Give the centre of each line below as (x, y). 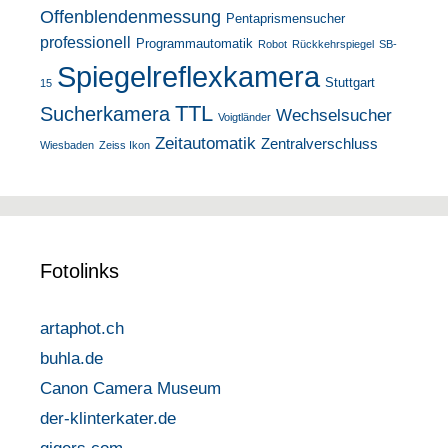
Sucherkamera (105, 113)
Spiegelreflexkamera (188, 76)
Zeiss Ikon (124, 144)
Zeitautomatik (205, 142)
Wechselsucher (334, 114)
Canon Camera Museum (130, 388)
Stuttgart (350, 82)
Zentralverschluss (319, 143)
